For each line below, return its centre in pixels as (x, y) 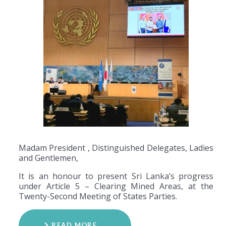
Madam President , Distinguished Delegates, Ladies (116, 148)
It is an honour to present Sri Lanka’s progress (116, 176)
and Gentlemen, (48, 158)
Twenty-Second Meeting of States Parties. (98, 196)
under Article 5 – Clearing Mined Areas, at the (116, 186)
